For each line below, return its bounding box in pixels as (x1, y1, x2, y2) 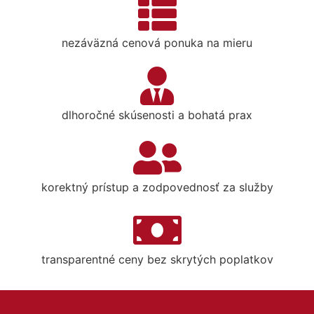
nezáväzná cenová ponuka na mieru (62, 36, 252, 50)
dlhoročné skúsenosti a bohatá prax (62, 108, 252, 122)
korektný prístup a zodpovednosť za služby (41, 180, 273, 194)
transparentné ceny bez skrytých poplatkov (41, 252, 273, 266)
